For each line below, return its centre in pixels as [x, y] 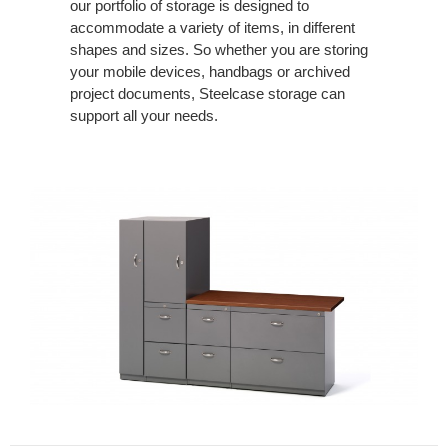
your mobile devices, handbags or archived [210, 71]
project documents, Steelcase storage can [207, 93]
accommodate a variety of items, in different [212, 27]
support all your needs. [144, 115]
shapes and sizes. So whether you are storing [219, 49]
